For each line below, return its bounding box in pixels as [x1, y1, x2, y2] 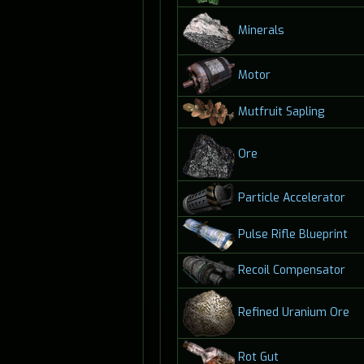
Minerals [237, 22, 284, 38]
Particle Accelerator [237, 190, 345, 206]
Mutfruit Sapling [237, 103, 324, 119]
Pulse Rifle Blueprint [237, 226, 348, 242]
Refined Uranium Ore [237, 305, 349, 321]
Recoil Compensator [237, 262, 345, 278]
